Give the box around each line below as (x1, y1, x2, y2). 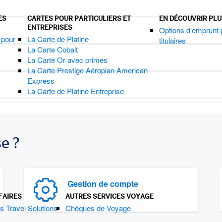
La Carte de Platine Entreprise (27, 86, 124, 96)
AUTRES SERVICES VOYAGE (65, 192, 154, 201)
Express (27, 75, 55, 86)
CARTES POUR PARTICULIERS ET (27, 14, 131, 23)
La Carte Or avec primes (27, 55, 108, 65)
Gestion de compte (67, 178, 139, 189)
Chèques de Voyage (65, 203, 131, 213)
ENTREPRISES (27, 23, 73, 32)
